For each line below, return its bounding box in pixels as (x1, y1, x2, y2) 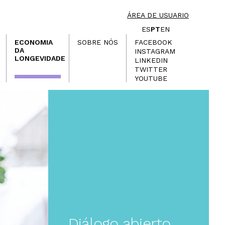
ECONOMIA (15, 38, 53, 47)
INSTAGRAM (135, 47, 175, 56)
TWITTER (135, 65, 167, 74)
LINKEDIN (135, 56, 168, 65)
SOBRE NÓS (77, 38, 118, 47)
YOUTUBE (135, 74, 167, 83)
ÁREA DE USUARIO (127, 11, 189, 19)
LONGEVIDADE (15, 54, 65, 63)
